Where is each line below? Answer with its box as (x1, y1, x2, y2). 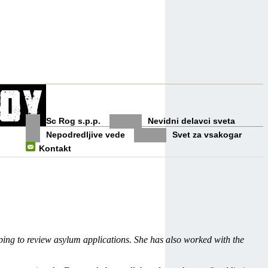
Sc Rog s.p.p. (46, 116, 100, 126)
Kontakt (39, 144, 71, 154)
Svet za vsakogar (172, 130, 242, 140)
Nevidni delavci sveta (148, 116, 235, 126)
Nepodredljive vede (46, 130, 125, 140)
